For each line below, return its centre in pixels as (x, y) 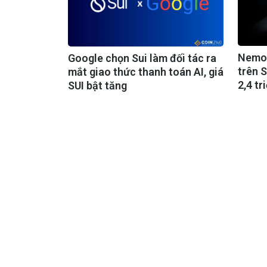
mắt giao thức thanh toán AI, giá (146, 72)
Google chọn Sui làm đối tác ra (142, 58)
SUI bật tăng (97, 85)
